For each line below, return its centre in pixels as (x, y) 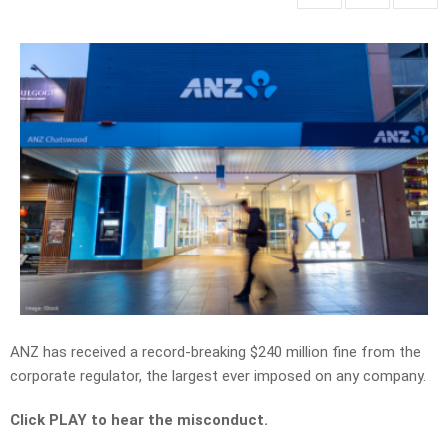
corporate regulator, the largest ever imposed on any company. (218, 376)
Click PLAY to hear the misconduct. (139, 420)
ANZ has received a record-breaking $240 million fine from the (215, 352)
